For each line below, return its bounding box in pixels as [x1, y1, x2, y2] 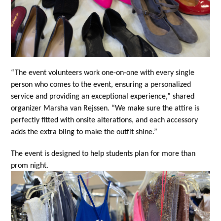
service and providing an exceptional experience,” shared [11, 92, 195, 101]
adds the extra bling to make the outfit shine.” [11, 128, 158, 136]
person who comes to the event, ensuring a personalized [11, 80, 191, 89]
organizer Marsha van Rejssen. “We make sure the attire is [11, 104, 200, 112]
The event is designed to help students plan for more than [11, 149, 196, 158]
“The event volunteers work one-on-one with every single [11, 69, 195, 77]
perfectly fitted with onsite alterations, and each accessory [11, 116, 198, 124]
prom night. [11, 161, 49, 170]
